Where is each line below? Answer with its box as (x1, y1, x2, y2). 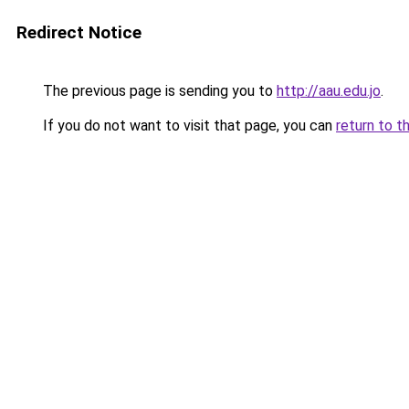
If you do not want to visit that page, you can (39, 117, 336, 134)
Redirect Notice (16, 22, 142, 43)
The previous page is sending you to (39, 82, 277, 100)
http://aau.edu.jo (277, 82, 381, 100)
